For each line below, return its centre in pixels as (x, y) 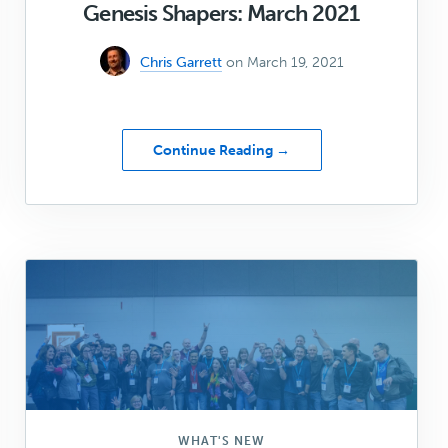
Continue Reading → (221, 151)
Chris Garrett (180, 63)
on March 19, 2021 (284, 63)
